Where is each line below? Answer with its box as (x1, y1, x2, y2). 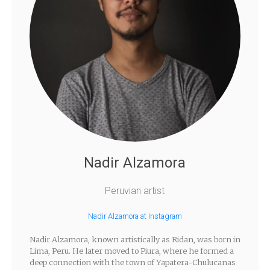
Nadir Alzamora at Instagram (87, 212, 182, 221)
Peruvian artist (105, 185, 165, 197)
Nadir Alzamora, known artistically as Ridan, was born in (29, 234, 240, 245)
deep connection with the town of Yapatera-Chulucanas (29, 257, 236, 268)
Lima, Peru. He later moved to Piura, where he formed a (29, 246, 234, 256)
